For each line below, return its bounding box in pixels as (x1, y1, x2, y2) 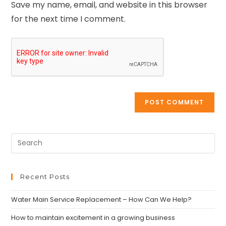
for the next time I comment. (11, 13, 126, 25)
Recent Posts (20, 172, 70, 181)
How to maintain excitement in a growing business (11, 212, 176, 222)
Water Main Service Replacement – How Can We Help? (11, 194, 192, 204)
